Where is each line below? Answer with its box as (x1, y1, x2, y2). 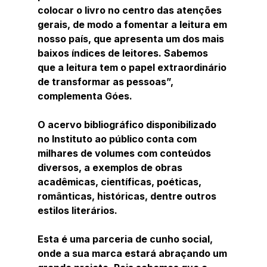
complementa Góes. (37, 89, 132, 102)
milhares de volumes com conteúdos (37, 147, 213, 159)
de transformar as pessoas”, (37, 75, 176, 88)
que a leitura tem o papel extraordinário (37, 61, 229, 73)
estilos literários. (37, 204, 117, 216)
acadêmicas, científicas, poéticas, (37, 175, 204, 188)
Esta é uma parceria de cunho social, (37, 232, 215, 245)
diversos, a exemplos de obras (37, 161, 185, 173)
